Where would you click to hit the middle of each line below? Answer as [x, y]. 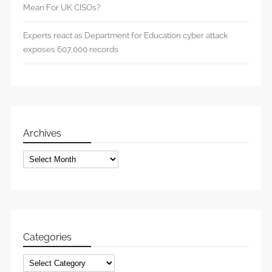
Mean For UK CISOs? [62, 8]
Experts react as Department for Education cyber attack [125, 36]
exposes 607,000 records [71, 49]
